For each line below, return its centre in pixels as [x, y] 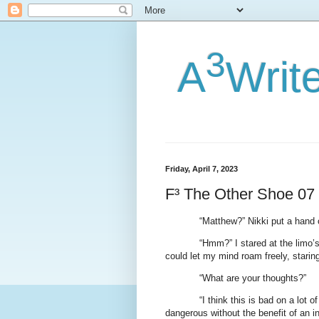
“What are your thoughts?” [253, 278]
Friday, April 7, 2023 [202, 169]
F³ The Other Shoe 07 [240, 194]
